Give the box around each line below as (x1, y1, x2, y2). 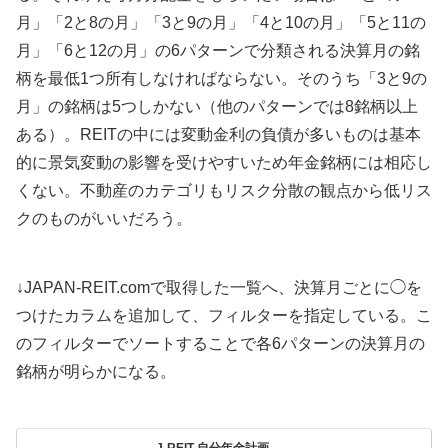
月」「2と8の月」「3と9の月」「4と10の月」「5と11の (16, 13, 426, 31)
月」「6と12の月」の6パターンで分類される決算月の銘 (16, 41, 420, 59)
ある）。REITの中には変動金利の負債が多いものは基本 (16, 125, 421, 143)
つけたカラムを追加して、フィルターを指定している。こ (16, 307, 432, 325)
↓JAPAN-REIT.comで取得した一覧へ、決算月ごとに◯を (16, 279, 422, 297)
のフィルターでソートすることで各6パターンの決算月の (16, 335, 425, 353)
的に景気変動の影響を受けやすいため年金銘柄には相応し (16, 153, 432, 171)
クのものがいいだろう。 (16, 209, 192, 227)
